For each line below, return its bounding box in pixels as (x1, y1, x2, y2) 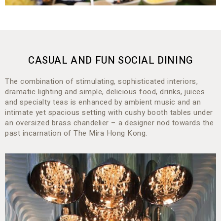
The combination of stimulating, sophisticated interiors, (5, 75, 198, 87)
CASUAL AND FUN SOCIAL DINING (28, 53, 193, 68)
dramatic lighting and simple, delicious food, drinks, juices (5, 86, 205, 97)
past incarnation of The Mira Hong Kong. (5, 127, 147, 139)
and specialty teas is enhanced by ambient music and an (5, 96, 201, 108)
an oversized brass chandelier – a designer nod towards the (5, 117, 214, 128)
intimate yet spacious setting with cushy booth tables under (5, 107, 213, 118)
